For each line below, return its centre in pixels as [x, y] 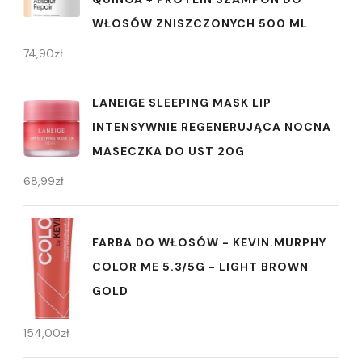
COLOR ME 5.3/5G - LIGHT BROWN [200, 266]
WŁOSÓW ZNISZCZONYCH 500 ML [200, 23]
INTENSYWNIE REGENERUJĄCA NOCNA [212, 126]
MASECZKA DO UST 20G [168, 151]
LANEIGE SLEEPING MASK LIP [182, 102]
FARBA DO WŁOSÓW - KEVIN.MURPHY [209, 242]
